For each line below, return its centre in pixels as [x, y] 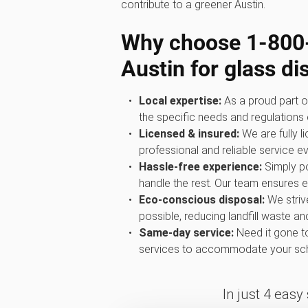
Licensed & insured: [189, 134]
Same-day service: [186, 233]
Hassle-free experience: [200, 167]
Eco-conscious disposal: [201, 200]
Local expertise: [180, 101]
